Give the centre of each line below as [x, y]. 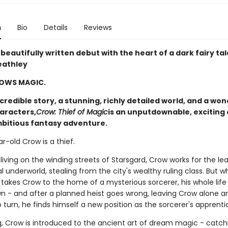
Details [55, 27]
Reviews [98, 27]
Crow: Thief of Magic [72, 112]
